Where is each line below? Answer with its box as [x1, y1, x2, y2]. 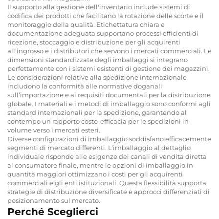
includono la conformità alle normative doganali [7, 82, 162, 90]
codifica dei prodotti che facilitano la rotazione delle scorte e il [7, 11, 204, 20]
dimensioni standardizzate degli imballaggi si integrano [7, 55, 188, 64]
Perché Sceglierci [7, 205, 98, 218]
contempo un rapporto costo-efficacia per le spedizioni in [7, 117, 189, 125]
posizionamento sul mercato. [7, 196, 100, 204]
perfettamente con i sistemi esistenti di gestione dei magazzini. [7, 64, 210, 72]
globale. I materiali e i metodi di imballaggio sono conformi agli [7, 99, 211, 108]
